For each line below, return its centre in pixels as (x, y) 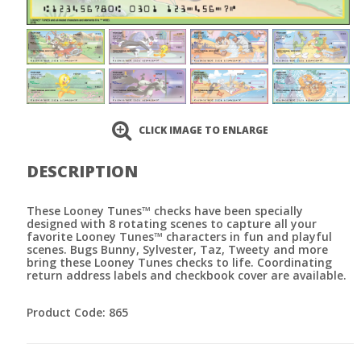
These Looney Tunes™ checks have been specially (165, 211)
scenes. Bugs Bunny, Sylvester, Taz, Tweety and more (177, 250)
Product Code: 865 (77, 313)
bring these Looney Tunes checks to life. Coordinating (179, 263)
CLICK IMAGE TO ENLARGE (203, 131)
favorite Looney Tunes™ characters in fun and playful (179, 237)
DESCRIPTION (82, 172)
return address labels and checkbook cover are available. (187, 276)
